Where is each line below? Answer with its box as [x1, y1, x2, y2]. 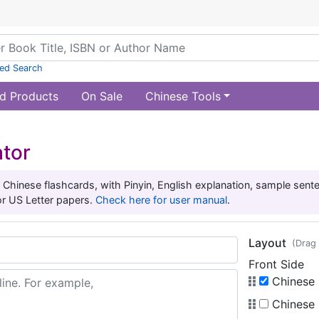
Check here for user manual [95, 194, 227, 206]
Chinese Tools [145, 89, 221, 103]
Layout [248, 236, 286, 250]
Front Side [248, 257, 304, 271]
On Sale [80, 89, 122, 103]
